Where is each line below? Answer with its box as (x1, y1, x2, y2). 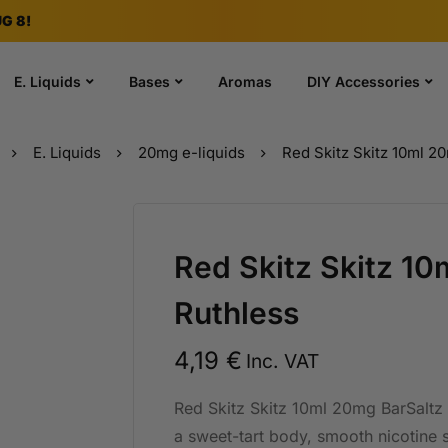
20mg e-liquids (137, 143, 245, 162)
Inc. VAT (245, 349, 319, 373)
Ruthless (173, 295, 299, 331)
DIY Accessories (307, 73, 420, 90)
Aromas (218, 73, 272, 90)
